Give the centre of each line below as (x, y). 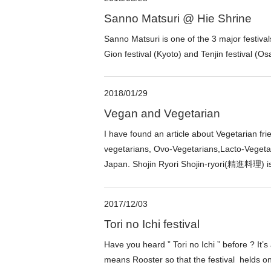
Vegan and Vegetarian (162, 114)
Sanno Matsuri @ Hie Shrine (178, 18)
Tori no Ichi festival (152, 224)
